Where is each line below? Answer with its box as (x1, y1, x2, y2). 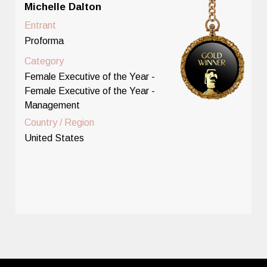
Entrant (24, 20, 57, 30)
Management (24, 100, 80, 110)
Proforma (24, 35, 64, 46)
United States (24, 132, 85, 143)
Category (24, 55, 64, 66)
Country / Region (24, 117, 95, 128)
